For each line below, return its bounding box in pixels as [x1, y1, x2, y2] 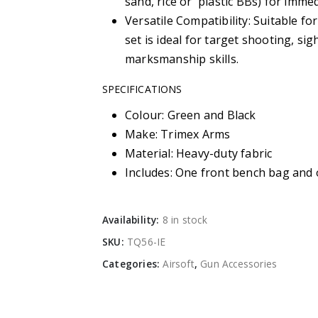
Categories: [102, 256, 163, 270]
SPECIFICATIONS [102, 82, 182, 96]
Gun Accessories [200, 256, 278, 270]
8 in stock [162, 212, 207, 226]
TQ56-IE [127, 234, 166, 248]
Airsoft [163, 256, 194, 270]
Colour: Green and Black [125, 106, 256, 123]
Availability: [102, 212, 163, 226]
